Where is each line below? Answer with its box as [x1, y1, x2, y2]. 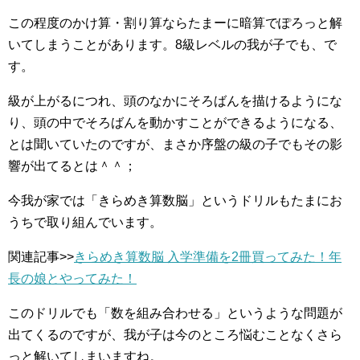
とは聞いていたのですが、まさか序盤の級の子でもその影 [8, 137, 342, 151]
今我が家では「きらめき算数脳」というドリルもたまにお [8, 194, 342, 207]
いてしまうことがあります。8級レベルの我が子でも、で [8, 38, 337, 51]
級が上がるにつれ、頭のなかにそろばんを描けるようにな [8, 94, 342, 108]
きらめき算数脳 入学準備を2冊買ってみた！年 [74, 250, 342, 264]
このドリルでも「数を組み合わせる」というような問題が [8, 306, 342, 320]
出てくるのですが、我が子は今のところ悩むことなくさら [8, 328, 342, 342]
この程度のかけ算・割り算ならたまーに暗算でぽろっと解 [8, 16, 342, 30]
